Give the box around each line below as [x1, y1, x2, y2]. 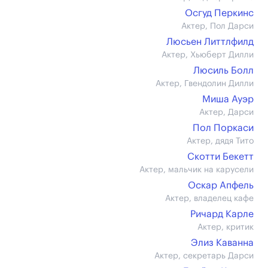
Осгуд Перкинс [185, 8, 254, 18]
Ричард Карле [190, 209, 254, 219]
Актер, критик [197, 223, 254, 232]
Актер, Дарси [199, 108, 254, 117]
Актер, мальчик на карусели [139, 166, 254, 174]
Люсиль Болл [193, 66, 254, 75]
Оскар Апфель [188, 181, 254, 190]
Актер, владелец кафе [165, 194, 254, 203]
